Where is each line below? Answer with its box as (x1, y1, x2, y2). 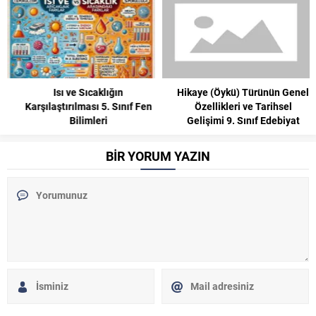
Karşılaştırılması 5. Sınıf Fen (24, 99, 152, 113)
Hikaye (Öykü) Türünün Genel (176, 85, 308, 99)
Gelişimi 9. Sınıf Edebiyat (186, 113, 299, 127)
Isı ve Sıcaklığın (53, 85, 123, 99)
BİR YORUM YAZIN (106, 147, 210, 164)
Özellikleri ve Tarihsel (193, 99, 291, 113)
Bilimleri (68, 113, 107, 127)
